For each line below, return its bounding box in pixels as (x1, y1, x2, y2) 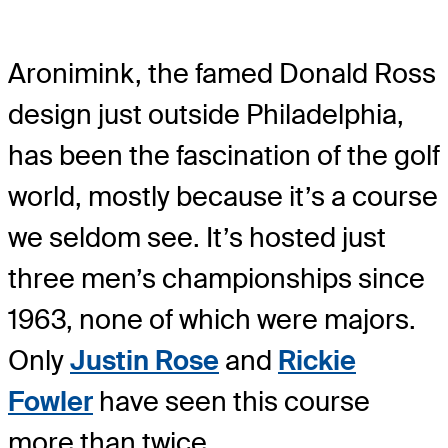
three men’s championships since (8, 260, 425, 296)
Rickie (278, 342, 356, 378)
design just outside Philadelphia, (8, 96, 404, 132)
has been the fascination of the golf (8, 137, 440, 173)
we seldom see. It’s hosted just (8, 219, 386, 255)
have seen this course (93, 383, 370, 419)
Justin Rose (70, 342, 219, 378)
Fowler (8, 383, 93, 419)
